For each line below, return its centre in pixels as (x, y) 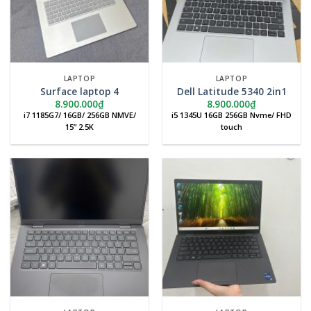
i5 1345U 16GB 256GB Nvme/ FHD (232, 115)
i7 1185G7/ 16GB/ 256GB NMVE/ (79, 115)
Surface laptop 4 (79, 91)
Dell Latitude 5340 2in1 (232, 91)
